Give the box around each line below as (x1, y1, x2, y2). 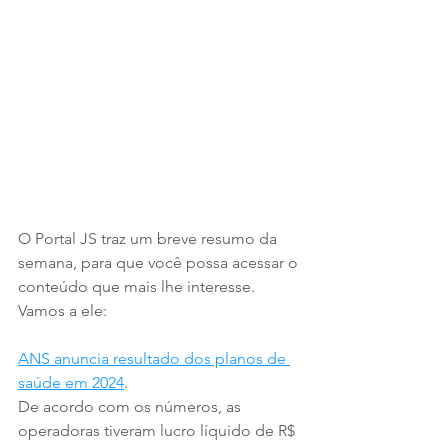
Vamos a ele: (18, 301, 107, 320)
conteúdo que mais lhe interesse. (18, 277, 259, 296)
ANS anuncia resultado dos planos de (18, 349, 290, 368)
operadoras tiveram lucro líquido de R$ (18, 421, 299, 440)
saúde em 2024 (18, 373, 124, 392)
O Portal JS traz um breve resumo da (18, 229, 281, 248)
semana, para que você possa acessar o (18, 253, 302, 272)
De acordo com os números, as (18, 397, 245, 416)
